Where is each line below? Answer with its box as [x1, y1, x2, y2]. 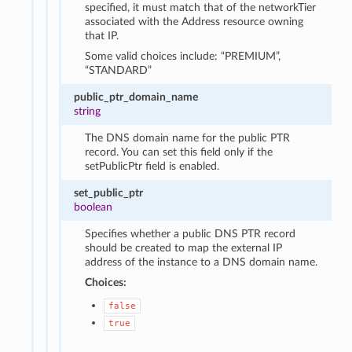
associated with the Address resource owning [85, 15, 304, 27]
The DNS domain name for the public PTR [85, 131, 291, 144]
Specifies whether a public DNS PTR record [85, 227, 296, 240]
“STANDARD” [85, 64, 152, 76]
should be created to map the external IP [85, 241, 283, 254]
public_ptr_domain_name [74, 90, 199, 103]
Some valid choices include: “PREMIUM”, [85, 49, 281, 62]
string [74, 104, 101, 117]
